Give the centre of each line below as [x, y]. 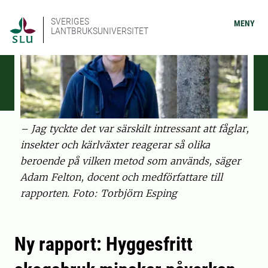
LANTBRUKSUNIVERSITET [100, 31]
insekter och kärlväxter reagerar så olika [115, 145]
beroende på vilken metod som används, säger [130, 161]
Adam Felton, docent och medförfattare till [121, 177]
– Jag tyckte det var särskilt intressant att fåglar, [135, 129]
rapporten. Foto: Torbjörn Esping [99, 194]
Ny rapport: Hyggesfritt [103, 244]
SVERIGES [70, 21]
